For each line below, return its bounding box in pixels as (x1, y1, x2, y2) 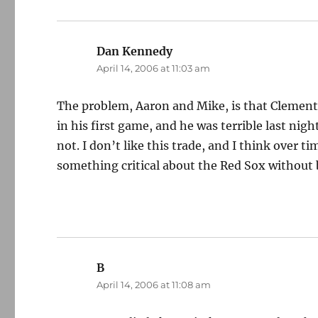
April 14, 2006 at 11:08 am (97, 279, 212, 290)
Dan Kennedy (97, 44, 173, 58)
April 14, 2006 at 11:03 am (97, 62, 211, 74)
